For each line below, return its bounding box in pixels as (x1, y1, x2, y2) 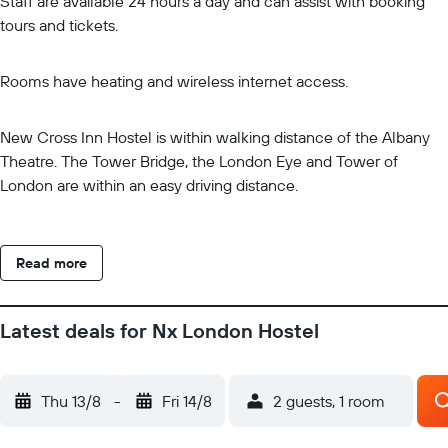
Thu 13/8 (41, 391, 101, 411)
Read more (16, 254, 87, 272)
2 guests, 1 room (273, 391, 385, 411)
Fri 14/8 (162, 391, 212, 411)
